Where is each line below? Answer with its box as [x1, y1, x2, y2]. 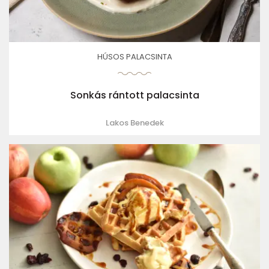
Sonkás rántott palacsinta [70, 88, 199, 103]
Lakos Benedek [105, 117, 164, 129]
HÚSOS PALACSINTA [97, 51, 172, 63]
